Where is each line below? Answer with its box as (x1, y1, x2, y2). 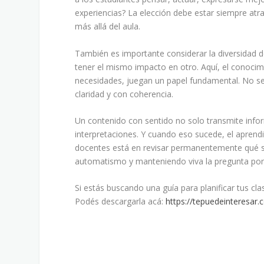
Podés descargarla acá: (75, 196, 166, 207)
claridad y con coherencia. (75, 88, 174, 100)
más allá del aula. (75, 21, 141, 32)
